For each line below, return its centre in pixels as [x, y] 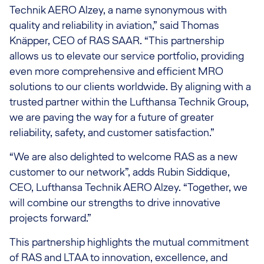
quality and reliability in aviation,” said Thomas [114, 25]
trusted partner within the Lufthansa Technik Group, [129, 102]
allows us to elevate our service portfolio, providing [127, 56]
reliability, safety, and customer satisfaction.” [112, 132]
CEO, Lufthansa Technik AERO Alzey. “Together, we [128, 187]
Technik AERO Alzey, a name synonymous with [118, 10]
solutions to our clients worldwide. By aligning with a [130, 86]
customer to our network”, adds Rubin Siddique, [120, 172]
